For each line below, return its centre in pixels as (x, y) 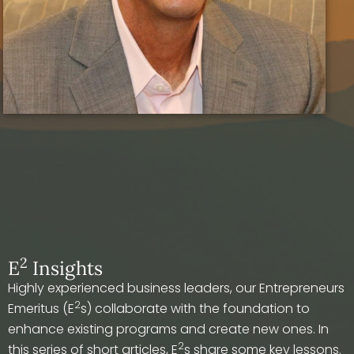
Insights (65, 268)
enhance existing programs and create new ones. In (168, 329)
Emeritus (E (41, 309)
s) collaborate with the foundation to (195, 309)
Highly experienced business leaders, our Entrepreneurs (176, 288)
